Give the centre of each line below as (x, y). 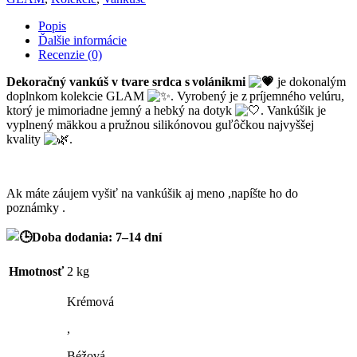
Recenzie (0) (70, 54)
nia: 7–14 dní (127, 237)
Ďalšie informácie (82, 40)
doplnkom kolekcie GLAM (77, 96)
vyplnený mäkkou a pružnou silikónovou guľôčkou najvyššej (160, 124)
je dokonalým (310, 81)
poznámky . (36, 207)
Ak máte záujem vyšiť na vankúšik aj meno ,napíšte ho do (152, 193)
